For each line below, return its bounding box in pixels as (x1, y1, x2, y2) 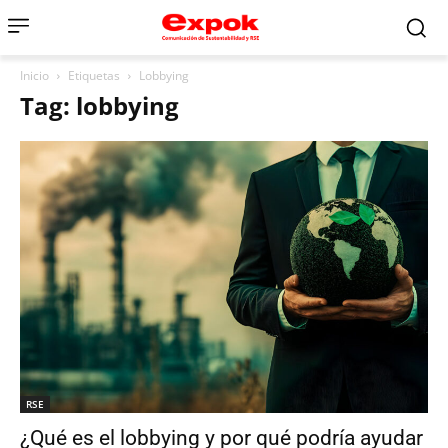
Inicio (20, 67, 49, 84)
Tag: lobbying (20, 89, 179, 122)
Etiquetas (68, 67, 120, 84)
